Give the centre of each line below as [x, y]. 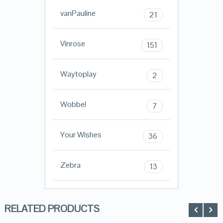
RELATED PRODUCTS [52, 209]
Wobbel [73, 105]
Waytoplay [78, 74]
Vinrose [72, 44]
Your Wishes [81, 135]
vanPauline [78, 13]
